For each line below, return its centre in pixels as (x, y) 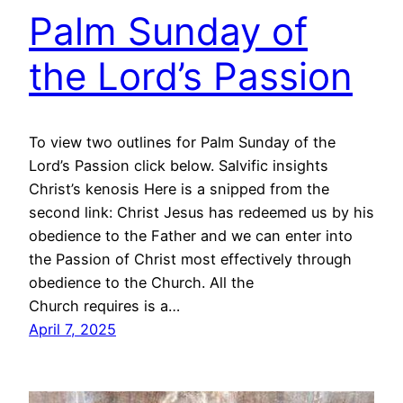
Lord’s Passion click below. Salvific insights (179, 166)
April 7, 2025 (72, 330)
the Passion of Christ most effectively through (190, 260)
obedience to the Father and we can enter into (191, 236)
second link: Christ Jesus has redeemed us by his (201, 213)
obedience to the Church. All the (141, 283)
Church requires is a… (104, 306)
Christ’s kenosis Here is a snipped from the (179, 189)
